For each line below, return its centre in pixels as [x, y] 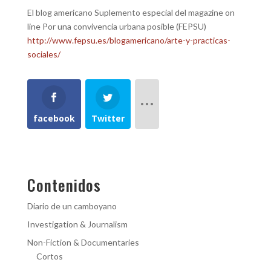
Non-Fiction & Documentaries [83, 242]
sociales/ [44, 54]
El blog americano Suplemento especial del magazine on [131, 12]
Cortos [49, 256]
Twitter [108, 118]
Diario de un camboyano [72, 206]
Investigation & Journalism [77, 224]
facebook [54, 118]
